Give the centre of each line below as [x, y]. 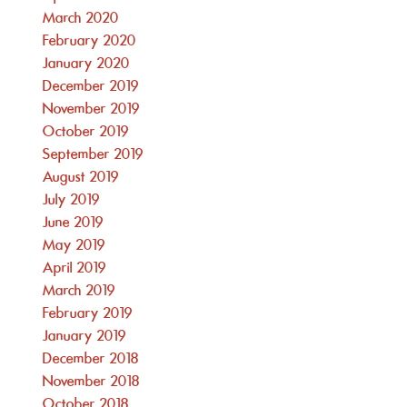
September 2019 [94, 155]
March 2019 [79, 291]
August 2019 [81, 178]
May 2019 [74, 246]
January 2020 [87, 64]
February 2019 [88, 314]
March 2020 [81, 19]
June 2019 [74, 223]
